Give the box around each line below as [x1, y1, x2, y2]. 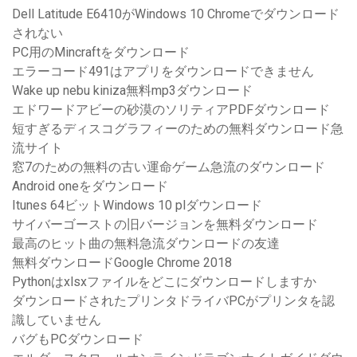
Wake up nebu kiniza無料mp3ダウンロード [12, 83, 253, 99]
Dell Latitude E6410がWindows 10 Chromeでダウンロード [12, 6, 339, 22]
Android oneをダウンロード [12, 178, 168, 194]
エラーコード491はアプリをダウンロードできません [12, 64, 314, 80]
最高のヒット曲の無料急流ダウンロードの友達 [12, 236, 280, 252]
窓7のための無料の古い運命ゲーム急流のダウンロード [12, 159, 325, 175]
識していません [12, 312, 101, 328]
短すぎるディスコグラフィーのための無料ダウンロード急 [12, 121, 343, 137]
